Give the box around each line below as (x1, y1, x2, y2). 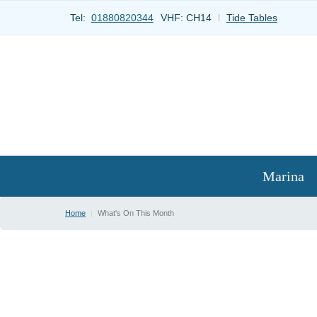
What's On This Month (98, 209, 174, 218)
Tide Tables (226, 11, 277, 23)
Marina (263, 168, 305, 185)
